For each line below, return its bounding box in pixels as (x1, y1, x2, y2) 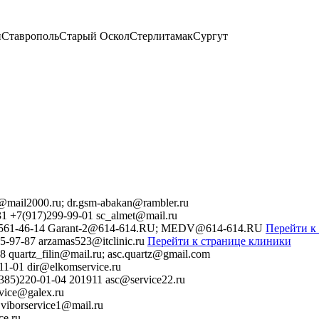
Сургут (193, 30, 228, 43)
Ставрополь (1, 30, 59, 43)
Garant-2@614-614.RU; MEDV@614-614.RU (48, 222, 263, 235)
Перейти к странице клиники (147, 235, 291, 248)
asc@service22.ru (105, 273, 185, 286)
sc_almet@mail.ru (96, 209, 177, 222)
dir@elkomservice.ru (27, 261, 121, 273)
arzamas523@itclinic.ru (38, 235, 145, 248)
